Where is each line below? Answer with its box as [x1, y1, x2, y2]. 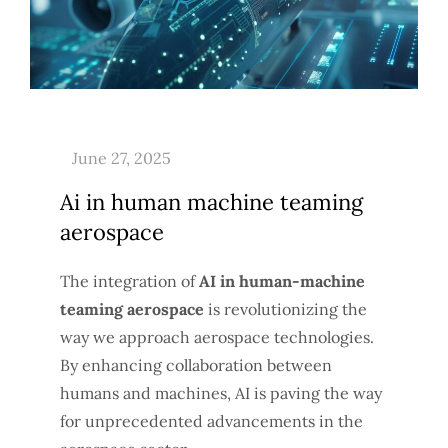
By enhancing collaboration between [60, 354, 332, 375]
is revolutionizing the [204, 298, 367, 319]
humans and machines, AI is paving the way [60, 382, 382, 403]
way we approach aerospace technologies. [60, 326, 374, 347]
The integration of [60, 270, 199, 291]
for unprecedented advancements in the [60, 410, 363, 431]
